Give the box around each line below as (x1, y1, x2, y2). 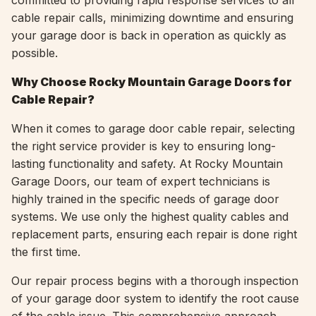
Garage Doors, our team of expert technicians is (11, 174, 270, 188)
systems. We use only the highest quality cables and (11, 209, 288, 224)
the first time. (11, 245, 80, 259)
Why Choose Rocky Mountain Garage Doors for (11, 75, 292, 89)
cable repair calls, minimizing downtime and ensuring (11, 11, 293, 25)
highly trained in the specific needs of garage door (11, 192, 279, 206)
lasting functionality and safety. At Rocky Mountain (11, 157, 283, 171)
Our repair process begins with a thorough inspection (11, 274, 298, 288)
